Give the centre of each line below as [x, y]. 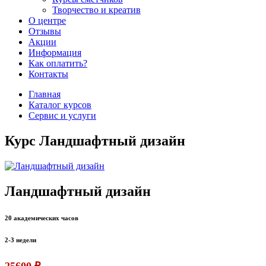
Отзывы [45, 31]
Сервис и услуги [62, 115]
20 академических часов [42, 218]
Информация [55, 53]
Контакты [48, 74]
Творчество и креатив [96, 10]
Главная [45, 94]
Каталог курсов [60, 105]
